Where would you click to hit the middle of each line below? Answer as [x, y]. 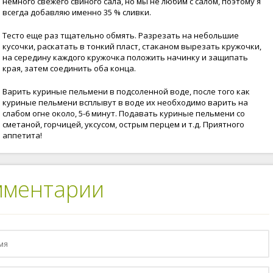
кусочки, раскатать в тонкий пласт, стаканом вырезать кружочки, [132, 46]
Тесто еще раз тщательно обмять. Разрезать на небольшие [121, 35]
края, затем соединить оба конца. [69, 68]
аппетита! [22, 135]
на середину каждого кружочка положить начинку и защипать [125, 57]
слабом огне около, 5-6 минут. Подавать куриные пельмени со [124, 113]
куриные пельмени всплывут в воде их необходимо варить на [125, 102]
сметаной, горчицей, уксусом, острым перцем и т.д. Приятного [123, 124]
